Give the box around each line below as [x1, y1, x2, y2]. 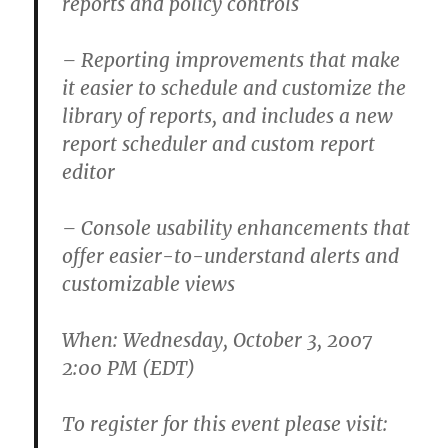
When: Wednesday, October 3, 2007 [62, 328, 373, 352]
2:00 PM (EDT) [62, 356, 196, 380]
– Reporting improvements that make [62, 48, 401, 72]
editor [62, 160, 116, 184]
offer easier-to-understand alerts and [62, 244, 400, 268]
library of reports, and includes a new [62, 104, 394, 128]
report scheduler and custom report [62, 132, 376, 156]
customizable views [62, 272, 236, 296]
